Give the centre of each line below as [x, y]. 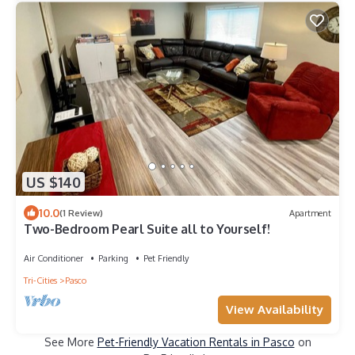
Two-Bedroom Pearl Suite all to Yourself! [147, 229]
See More [71, 342]
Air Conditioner [53, 259]
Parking [113, 259]
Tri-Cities [40, 281]
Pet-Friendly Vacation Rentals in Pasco [196, 342]
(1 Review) [81, 213]
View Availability [275, 310]
